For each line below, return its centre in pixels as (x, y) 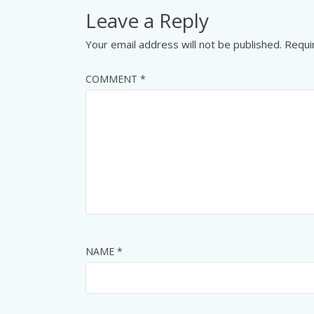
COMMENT (113, 78)
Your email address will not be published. (184, 44)
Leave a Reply (147, 20)
